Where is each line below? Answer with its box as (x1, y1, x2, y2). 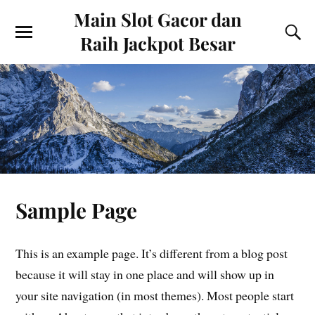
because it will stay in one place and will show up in (15, 266, 275, 283)
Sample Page (15, 196, 138, 224)
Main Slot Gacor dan (73, 7, 242, 31)
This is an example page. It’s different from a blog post (15, 245, 288, 262)
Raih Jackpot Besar (79, 31, 236, 55)
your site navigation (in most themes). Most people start (15, 287, 295, 304)
